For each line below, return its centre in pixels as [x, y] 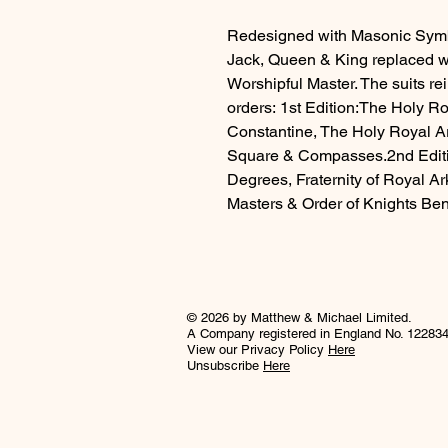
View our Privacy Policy [257, 349]
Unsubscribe [225, 365]
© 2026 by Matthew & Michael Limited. [299, 317]
